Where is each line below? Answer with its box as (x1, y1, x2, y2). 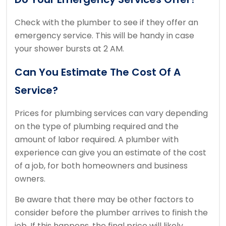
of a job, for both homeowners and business (15, 160, 188, 172)
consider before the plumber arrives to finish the (15, 207, 208, 219)
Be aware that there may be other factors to (15, 194, 194, 206)
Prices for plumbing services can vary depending (15, 107, 208, 120)
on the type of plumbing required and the (15, 121, 179, 133)
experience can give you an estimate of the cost (15, 147, 206, 159)
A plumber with (118, 134, 179, 146)
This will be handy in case (95, 30, 194, 42)
